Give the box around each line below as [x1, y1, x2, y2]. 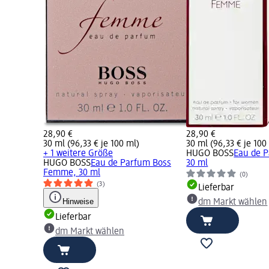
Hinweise [62, 197, 94, 207]
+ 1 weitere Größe [43, 149, 113, 159]
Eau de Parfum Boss [91, 159, 171, 169]
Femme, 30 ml [43, 168, 100, 178]
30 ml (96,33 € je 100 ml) [43, 139, 139, 150]
